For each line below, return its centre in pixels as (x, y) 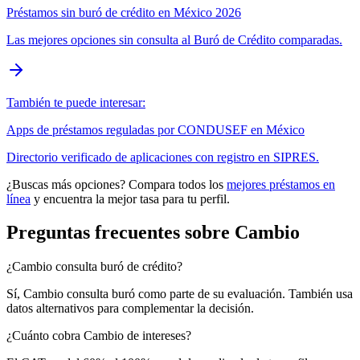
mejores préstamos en (281, 184)
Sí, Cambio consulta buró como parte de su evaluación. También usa (180, 294)
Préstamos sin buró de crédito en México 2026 (124, 12)
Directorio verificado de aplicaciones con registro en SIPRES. (163, 157)
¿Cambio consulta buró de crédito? (94, 267)
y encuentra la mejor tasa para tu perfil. (132, 198)
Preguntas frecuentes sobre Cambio (153, 233)
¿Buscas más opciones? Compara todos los (115, 184)
